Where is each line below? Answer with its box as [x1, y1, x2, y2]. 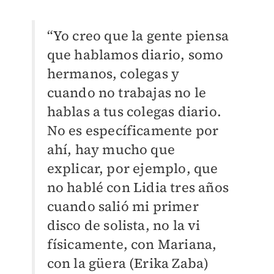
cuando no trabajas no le [46, 83, 207, 102]
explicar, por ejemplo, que [46, 159, 218, 178]
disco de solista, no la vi [46, 216, 201, 235]
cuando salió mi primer [46, 197, 199, 216]
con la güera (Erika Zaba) [46, 254, 209, 273]
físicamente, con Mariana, [46, 235, 217, 254]
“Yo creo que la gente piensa [46, 26, 229, 45]
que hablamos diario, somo [46, 45, 224, 64]
